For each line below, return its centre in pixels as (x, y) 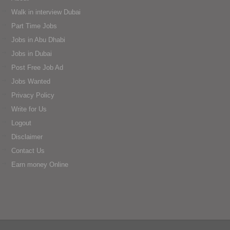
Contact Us (28, 150)
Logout (21, 123)
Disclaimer (27, 137)
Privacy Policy (33, 95)
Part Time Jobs (34, 26)
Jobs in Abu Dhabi (38, 40)
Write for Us (29, 109)
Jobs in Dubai (32, 53)
